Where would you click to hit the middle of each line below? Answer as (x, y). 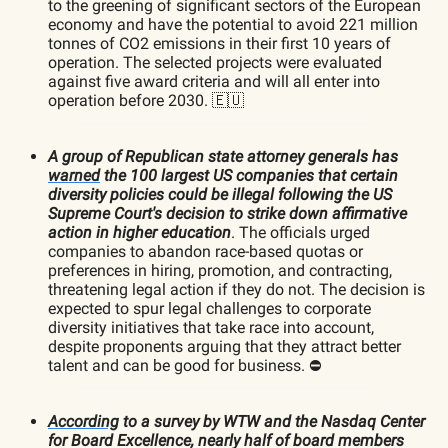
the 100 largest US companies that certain (249, 175)
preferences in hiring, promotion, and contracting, (220, 270)
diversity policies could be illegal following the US (220, 194)
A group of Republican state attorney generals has (223, 156)
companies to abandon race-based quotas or (205, 251)
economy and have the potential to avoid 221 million (233, 24)
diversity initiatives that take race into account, (211, 327)
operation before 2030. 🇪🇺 (146, 100)
